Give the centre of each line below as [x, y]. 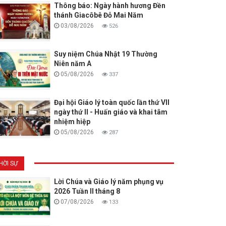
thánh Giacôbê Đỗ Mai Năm [98, 15]
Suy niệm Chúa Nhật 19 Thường [105, 54]
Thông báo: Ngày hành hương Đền [109, 6]
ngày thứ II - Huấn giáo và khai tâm [110, 112]
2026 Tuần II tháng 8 [87, 191]
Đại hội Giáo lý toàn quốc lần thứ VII [111, 103]
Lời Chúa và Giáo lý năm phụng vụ [108, 182]
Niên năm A [72, 64]
